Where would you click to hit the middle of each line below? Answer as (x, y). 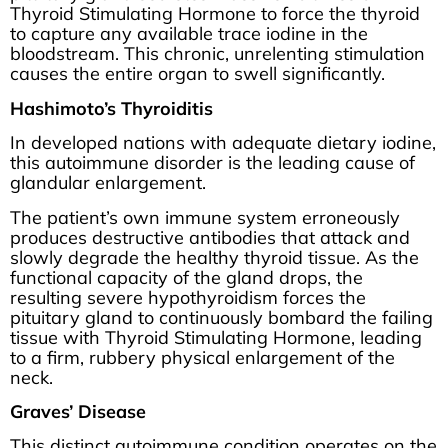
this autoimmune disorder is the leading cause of (212, 163)
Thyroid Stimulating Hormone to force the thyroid (215, 14)
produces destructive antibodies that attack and (210, 237)
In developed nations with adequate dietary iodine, (223, 143)
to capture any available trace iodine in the (189, 34)
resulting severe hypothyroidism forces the (188, 297)
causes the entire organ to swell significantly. (197, 74)
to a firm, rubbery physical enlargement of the (202, 357)
